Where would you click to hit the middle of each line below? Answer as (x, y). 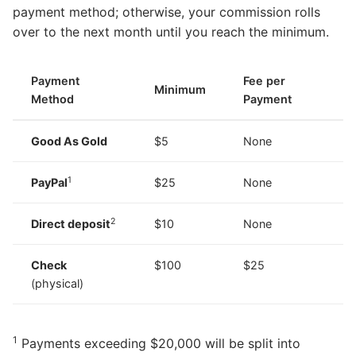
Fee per (265, 81)
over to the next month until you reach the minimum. (171, 32)
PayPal (50, 183)
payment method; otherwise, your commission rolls (166, 12)
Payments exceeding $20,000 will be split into (159, 343)
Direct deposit (71, 224)
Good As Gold (70, 141)
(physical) (58, 284)
